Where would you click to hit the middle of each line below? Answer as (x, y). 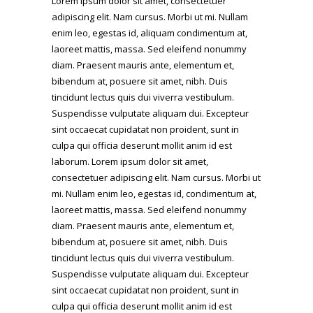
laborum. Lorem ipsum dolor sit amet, (130, 161)
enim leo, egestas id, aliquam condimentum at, (150, 33)
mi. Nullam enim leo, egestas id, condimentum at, (154, 194)
